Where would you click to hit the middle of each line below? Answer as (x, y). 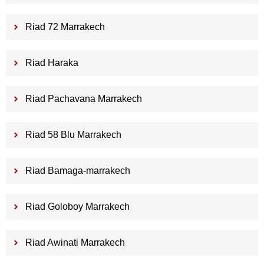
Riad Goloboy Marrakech (77, 207)
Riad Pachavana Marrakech (83, 99)
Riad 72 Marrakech (65, 27)
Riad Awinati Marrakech (75, 243)
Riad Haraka (52, 63)
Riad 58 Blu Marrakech (73, 135)
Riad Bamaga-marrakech (77, 171)
